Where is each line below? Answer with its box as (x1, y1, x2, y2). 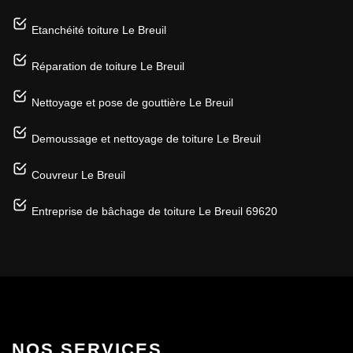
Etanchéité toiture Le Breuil (32, 23, 166, 36)
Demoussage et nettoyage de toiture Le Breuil (32, 132, 261, 145)
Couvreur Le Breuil (32, 168, 125, 181)
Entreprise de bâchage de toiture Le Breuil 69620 (32, 204, 277, 217)
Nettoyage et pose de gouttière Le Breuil (32, 95, 233, 109)
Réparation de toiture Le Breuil (32, 59, 184, 72)
